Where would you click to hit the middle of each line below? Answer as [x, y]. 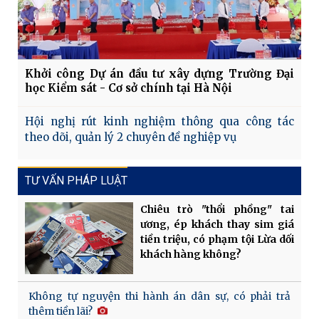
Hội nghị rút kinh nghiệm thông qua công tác [159, 121]
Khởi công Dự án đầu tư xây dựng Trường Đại [159, 73]
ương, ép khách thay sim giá [217, 224]
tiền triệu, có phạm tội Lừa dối [217, 239]
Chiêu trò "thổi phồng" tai [217, 209]
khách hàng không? [190, 254]
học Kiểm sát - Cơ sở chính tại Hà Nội [129, 88]
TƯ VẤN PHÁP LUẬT [76, 180]
